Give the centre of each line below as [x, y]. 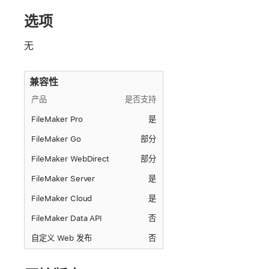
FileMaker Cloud [62, 198]
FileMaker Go [56, 139]
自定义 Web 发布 [62, 238]
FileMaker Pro [57, 119]
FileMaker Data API [67, 218]
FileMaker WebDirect [71, 159]
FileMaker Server [63, 179]
